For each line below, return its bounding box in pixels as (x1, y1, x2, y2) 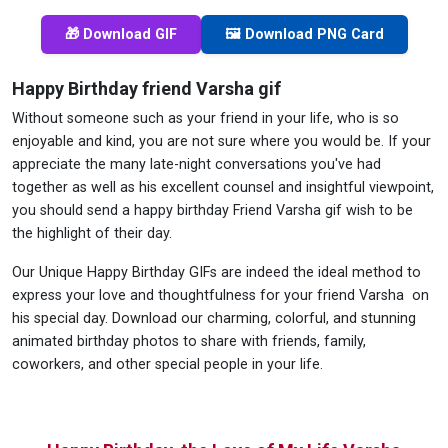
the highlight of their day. (12, 224, 172, 242)
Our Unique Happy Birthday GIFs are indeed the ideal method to (12, 263, 421, 281)
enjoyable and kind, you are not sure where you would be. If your (12, 132, 431, 150)
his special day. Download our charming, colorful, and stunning (12, 309, 416, 327)
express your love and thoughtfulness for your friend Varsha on (12, 286, 429, 304)
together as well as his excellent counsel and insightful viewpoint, (12, 178, 434, 196)
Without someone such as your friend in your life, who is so (12, 109, 399, 127)
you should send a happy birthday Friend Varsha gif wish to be (12, 201, 413, 219)
